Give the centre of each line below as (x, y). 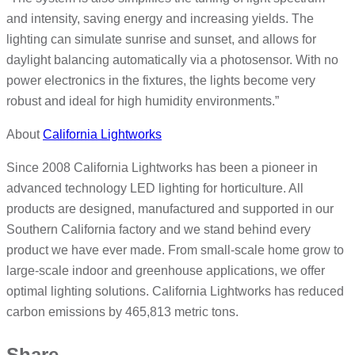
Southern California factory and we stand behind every (158, 230)
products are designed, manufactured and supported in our (170, 209)
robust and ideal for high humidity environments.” (143, 101)
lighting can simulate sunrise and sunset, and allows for (161, 40)
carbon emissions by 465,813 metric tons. (124, 312)
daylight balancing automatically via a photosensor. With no (172, 60)
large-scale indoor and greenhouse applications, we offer (166, 271)
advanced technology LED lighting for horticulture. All (155, 189)
